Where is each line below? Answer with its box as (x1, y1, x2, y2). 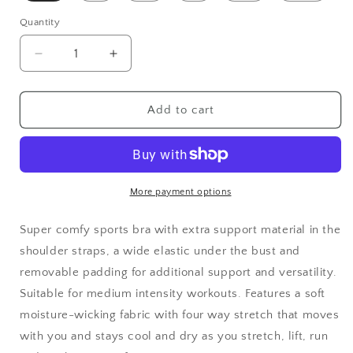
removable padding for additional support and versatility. (20, 266, 337, 279)
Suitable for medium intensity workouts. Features (20, 287, 292, 300)
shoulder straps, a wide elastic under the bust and (20, 244, 301, 258)
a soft (291, 287, 326, 300)
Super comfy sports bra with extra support (20, 223, 258, 236)
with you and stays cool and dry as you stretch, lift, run (20, 329, 329, 343)
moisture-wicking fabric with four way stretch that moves (20, 308, 340, 321)
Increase (112, 52, 166, 68)
